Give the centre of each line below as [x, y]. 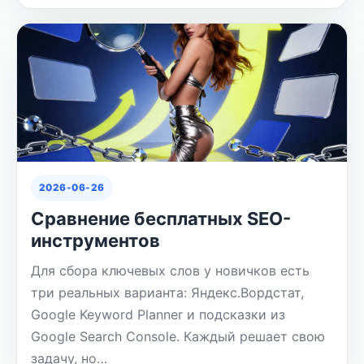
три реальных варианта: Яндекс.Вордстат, [167, 293]
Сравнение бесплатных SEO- [160, 219]
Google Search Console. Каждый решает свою [178, 337]
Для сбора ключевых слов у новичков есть [170, 271]
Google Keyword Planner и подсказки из [158, 315]
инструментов [95, 241]
